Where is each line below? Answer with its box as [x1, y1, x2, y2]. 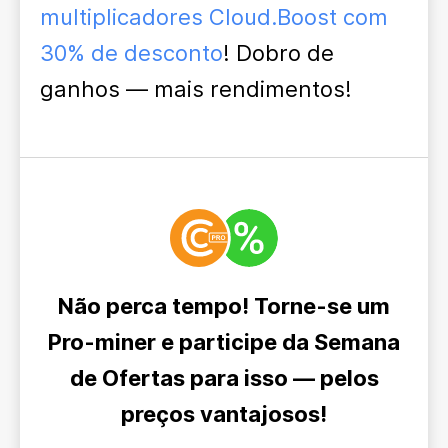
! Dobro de [223, 40, 334, 66]
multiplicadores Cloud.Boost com [40, 4, 388, 30]
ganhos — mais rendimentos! [40, 76, 352, 102]
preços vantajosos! [121, 401, 327, 427]
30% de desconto [40, 40, 223, 66]
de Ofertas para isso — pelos [69, 365, 379, 391]
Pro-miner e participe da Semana [48, 329, 400, 355]
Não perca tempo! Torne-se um [58, 293, 390, 319]
